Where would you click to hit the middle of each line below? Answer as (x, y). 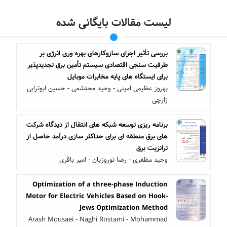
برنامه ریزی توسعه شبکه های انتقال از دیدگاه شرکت (97, 124)
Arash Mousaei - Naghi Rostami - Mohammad (98, 219)
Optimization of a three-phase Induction (100, 184)
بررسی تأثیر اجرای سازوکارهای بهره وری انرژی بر (104, 53)
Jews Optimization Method (124, 207)
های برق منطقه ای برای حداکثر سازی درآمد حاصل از (97, 136)
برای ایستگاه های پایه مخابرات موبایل (118, 76)
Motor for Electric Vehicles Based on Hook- (97, 196)
